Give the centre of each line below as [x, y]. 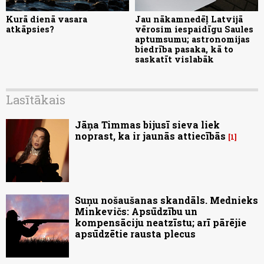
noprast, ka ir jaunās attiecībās [150, 136]
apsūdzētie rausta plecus [135, 233]
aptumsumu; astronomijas [192, 39]
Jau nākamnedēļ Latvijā [189, 19]
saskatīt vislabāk [174, 59]
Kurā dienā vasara [47, 19]
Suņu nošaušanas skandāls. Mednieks [166, 200]
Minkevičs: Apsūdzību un [136, 211]
